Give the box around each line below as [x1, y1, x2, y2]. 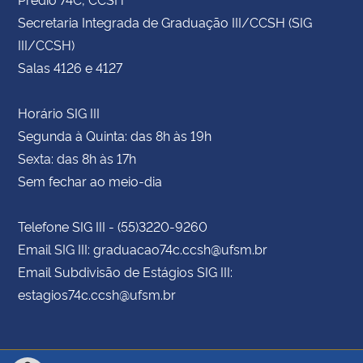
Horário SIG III [18, 103, 100, 122]
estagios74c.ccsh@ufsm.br [18, 284, 176, 303]
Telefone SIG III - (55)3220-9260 [18, 216, 207, 235]
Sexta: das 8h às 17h [18, 148, 136, 167]
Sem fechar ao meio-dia [18, 171, 162, 190]
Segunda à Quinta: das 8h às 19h [18, 126, 211, 144]
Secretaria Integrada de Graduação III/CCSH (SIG [18, 12, 312, 31]
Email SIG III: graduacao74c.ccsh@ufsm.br [18, 239, 267, 258]
